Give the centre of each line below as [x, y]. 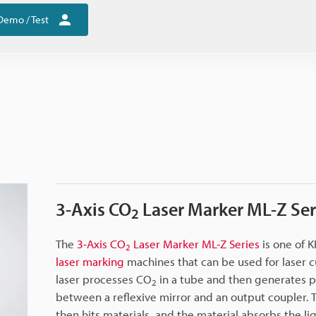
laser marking [90, 261]
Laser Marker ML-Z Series [195, 243]
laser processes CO [104, 279]
